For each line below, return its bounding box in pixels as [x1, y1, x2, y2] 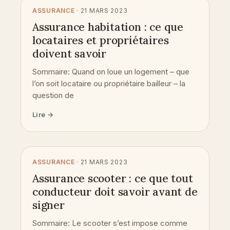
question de [32, 90, 74, 100]
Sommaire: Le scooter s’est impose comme [32, 218, 187, 228]
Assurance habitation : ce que [32, 20, 183, 34]
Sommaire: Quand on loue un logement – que [32, 66, 189, 76]
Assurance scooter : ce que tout [32, 171, 193, 185]
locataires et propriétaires [32, 33, 169, 47]
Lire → [32, 110, 54, 119]
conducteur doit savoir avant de [32, 184, 198, 199]
